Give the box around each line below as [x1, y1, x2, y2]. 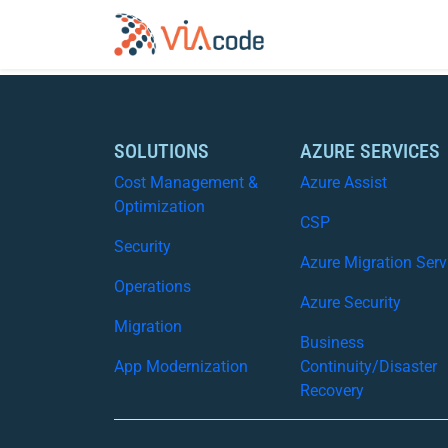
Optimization [114, 197, 205, 216]
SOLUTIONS [114, 139, 209, 163]
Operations [114, 277, 191, 296]
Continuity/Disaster [300, 357, 437, 376]
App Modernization [114, 357, 248, 376]
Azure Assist [300, 173, 387, 192]
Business [300, 333, 364, 352]
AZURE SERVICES [300, 139, 440, 163]
